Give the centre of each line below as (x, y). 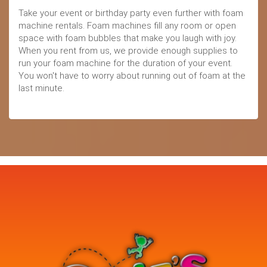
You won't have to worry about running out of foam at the (132, 76)
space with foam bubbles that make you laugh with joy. (128, 38)
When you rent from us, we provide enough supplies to (128, 51)
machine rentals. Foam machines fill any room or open (127, 26)
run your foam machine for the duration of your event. (125, 63)
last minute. (41, 89)
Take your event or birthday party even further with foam (131, 13)
